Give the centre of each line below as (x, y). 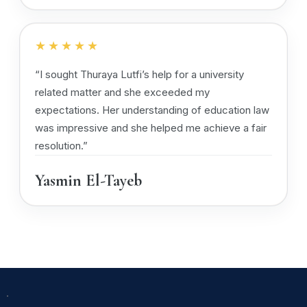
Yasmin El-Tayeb (88, 181)
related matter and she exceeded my (122, 92)
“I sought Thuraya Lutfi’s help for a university (139, 74)
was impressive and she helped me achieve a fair (151, 128)
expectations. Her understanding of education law (152, 110)
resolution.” (61, 146)
